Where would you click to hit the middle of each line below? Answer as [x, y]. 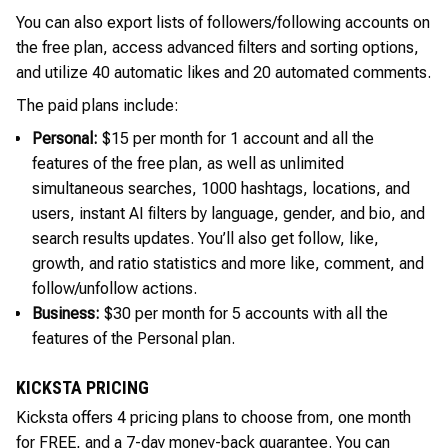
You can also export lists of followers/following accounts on [223, 22]
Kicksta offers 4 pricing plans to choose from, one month [213, 417]
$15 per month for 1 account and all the [238, 138]
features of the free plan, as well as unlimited [188, 163]
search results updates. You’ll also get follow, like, [205, 238]
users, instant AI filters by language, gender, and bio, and [228, 213]
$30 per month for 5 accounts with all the [246, 313]
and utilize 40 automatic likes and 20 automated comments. [223, 72]
